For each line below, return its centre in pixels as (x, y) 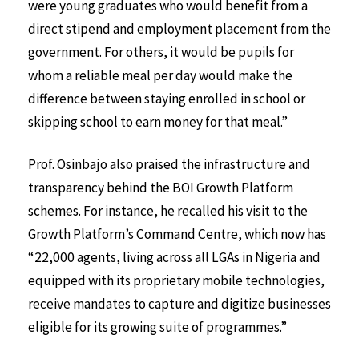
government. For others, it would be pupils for (161, 52)
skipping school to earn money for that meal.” (159, 121)
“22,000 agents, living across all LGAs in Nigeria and (174, 257)
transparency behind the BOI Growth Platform (161, 187)
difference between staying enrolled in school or (167, 98)
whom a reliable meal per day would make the (160, 75)
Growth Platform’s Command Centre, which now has (177, 234)
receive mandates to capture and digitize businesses (179, 303)
